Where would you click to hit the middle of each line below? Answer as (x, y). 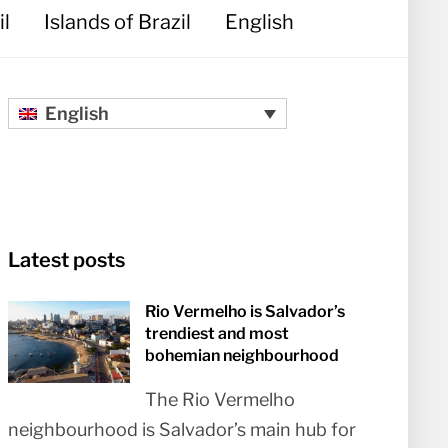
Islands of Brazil (117, 22)
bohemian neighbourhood (242, 356)
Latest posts (67, 260)
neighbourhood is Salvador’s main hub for (182, 430)
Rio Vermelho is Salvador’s (245, 312)
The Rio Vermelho (220, 400)
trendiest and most (217, 334)
